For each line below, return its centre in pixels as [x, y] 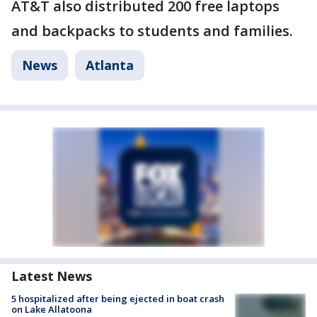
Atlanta [110, 65]
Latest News [52, 276]
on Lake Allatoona [52, 309]
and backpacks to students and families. [152, 31]
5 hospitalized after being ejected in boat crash [118, 299]
